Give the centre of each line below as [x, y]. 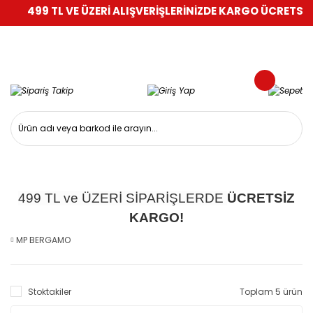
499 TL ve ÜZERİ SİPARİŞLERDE [123, 198]
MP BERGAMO [43, 240]
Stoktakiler [50, 291]
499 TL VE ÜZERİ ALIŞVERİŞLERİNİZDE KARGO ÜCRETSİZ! [164, 11]
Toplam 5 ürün [271, 291]
